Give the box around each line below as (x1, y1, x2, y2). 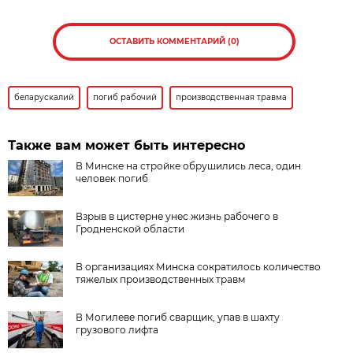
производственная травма (176, 91, 288, 102)
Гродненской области (76, 222, 185, 235)
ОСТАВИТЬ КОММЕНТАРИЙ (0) (109, 35, 240, 46)
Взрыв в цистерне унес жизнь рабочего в (76, 210, 279, 222)
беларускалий (14, 91, 75, 102)
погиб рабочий (93, 91, 158, 102)
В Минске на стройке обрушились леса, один (76, 159, 302, 172)
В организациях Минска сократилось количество (76, 260, 321, 273)
